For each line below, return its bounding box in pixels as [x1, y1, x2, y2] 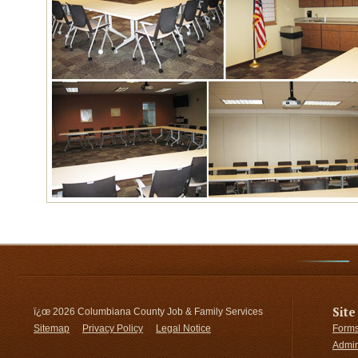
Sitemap [34, 323, 70, 334]
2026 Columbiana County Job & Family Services [53, 306, 263, 317]
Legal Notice [156, 323, 211, 334]
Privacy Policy [82, 323, 143, 334]
